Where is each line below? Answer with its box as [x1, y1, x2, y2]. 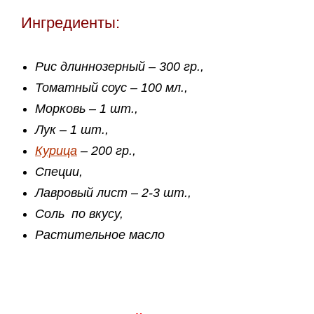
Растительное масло [35, 228, 165, 243]
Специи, [35, 165, 83, 179]
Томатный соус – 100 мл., [35, 81, 188, 95]
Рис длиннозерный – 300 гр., [35, 60, 204, 74]
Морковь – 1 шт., [35, 102, 138, 116]
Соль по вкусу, [35, 207, 123, 221]
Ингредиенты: [21, 14, 120, 32]
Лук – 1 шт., [35, 123, 109, 137]
